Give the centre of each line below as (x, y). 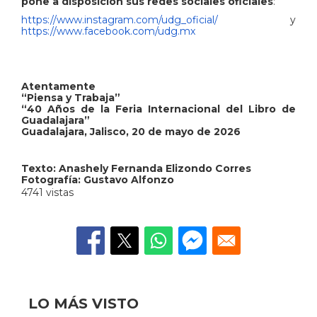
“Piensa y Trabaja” (71, 97)
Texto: (40, 168)
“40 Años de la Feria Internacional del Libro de (158, 109)
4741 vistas (47, 192)
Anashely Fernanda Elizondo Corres (155, 168)
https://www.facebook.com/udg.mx (108, 31)
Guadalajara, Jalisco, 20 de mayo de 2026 (131, 131)
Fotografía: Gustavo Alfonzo (98, 179)
